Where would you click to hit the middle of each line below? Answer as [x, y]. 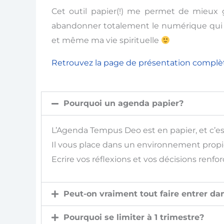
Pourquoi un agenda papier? [123, 103]
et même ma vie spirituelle [106, 40]
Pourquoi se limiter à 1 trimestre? [134, 217]
